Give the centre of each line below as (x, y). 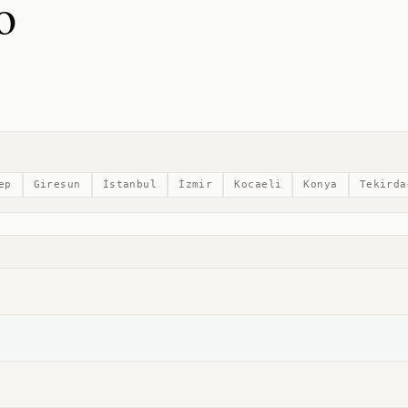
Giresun (57, 184)
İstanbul (130, 184)
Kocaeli (258, 184)
